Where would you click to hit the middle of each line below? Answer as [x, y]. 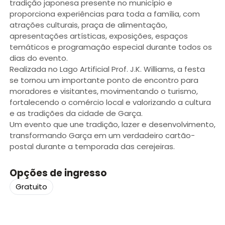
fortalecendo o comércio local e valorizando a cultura [110, 102]
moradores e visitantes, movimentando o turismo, [103, 91]
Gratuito [31, 187]
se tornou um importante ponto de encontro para [104, 80]
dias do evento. [38, 58]
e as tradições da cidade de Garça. [76, 114]
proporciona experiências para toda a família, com [104, 14]
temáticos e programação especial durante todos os [110, 47]
